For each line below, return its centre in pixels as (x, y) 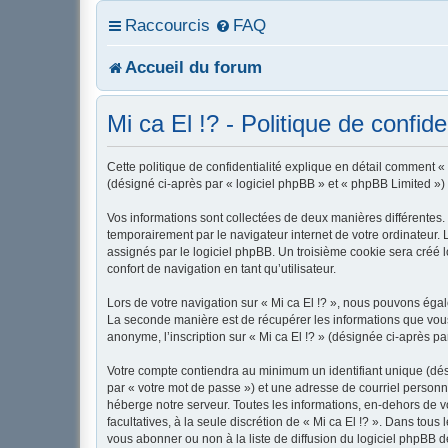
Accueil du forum (193, 67)
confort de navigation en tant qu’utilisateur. (221, 269)
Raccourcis (167, 25)
